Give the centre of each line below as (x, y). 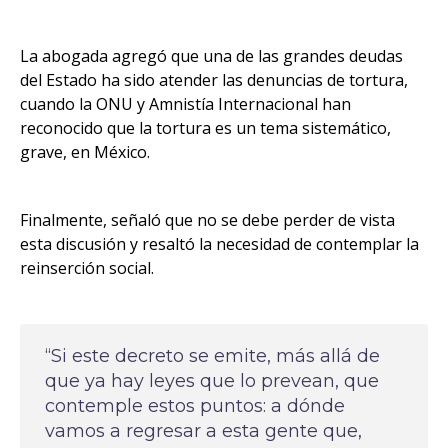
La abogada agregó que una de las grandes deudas (211, 56)
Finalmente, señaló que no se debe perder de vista (207, 220)
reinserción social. (87, 268)
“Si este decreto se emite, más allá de (212, 356)
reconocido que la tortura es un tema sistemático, (205, 128)
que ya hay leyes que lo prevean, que (212, 381)
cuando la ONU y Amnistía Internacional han (185, 104)
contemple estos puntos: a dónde (195, 406)
